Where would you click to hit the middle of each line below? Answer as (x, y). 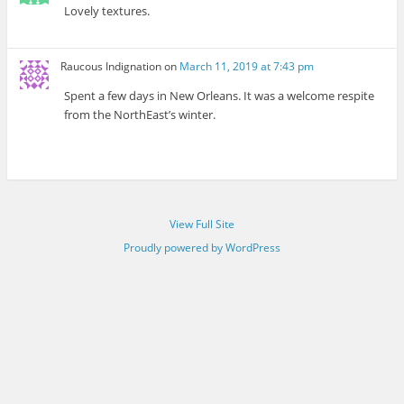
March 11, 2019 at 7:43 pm (247, 67)
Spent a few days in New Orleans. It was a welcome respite (220, 96)
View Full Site (202, 224)
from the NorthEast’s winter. (140, 115)
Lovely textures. (107, 10)
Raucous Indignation (111, 67)
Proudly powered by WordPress (202, 247)
